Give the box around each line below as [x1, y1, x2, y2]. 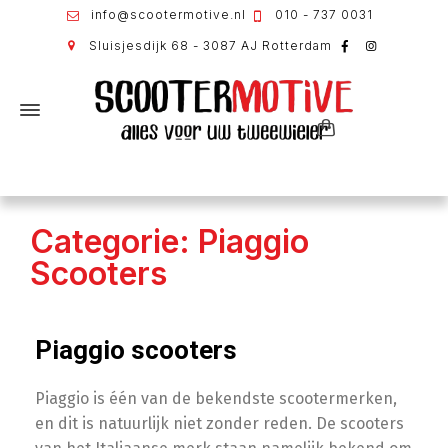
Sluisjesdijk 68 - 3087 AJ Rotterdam [84, 37, 336, 53]
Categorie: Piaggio [30, 222, 309, 261]
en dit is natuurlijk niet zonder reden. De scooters [35, 414, 404, 433]
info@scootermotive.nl [86, 7, 246, 22]
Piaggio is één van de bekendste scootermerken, [35, 389, 397, 408]
